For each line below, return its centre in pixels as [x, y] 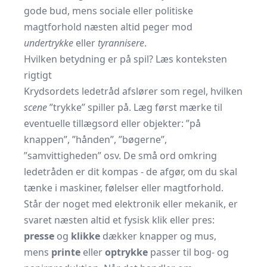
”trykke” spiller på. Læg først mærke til [135, 107]
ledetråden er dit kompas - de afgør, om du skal [131, 172]
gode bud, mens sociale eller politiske [108, 11]
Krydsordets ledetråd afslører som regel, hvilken [133, 91]
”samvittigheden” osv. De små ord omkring [120, 156]
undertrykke [49, 43]
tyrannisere [121, 43]
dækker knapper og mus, [158, 236]
